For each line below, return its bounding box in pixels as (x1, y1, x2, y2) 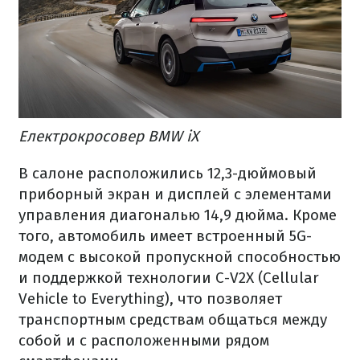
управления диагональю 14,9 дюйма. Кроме (18, 205, 337, 224)
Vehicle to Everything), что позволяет (18, 288, 282, 308)
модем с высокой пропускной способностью (18, 247, 341, 266)
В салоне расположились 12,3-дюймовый (18, 163, 317, 182)
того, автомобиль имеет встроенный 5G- (18, 226, 312, 245)
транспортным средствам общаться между (18, 309, 327, 329)
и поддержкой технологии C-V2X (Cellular (18, 268, 319, 287)
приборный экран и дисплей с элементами (18, 184, 332, 203)
